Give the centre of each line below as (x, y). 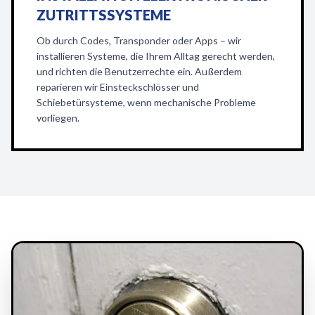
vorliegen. (58, 118)
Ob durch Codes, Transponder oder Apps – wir (139, 40)
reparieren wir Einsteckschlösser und (118, 87)
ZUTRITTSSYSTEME (104, 15)
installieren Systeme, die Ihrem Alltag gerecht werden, (156, 56)
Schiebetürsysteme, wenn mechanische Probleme (146, 102)
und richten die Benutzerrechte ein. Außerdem (139, 71)
